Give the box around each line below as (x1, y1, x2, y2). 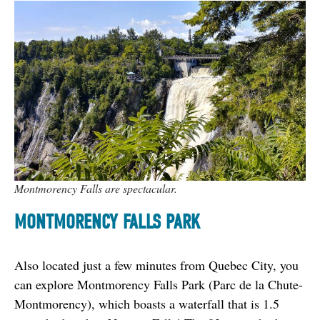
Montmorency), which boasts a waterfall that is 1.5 (14, 294, 279, 312)
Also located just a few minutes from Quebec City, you (14, 256, 299, 274)
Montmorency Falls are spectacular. (14, 180, 177, 196)
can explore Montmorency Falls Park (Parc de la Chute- (14, 275, 303, 293)
